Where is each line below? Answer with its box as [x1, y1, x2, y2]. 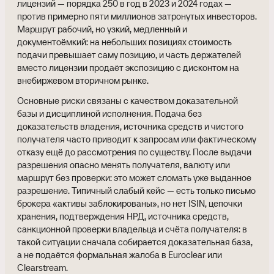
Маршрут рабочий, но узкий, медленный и [17, 23, 187, 35]
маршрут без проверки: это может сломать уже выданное [17, 172, 251, 183]
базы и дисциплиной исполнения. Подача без [17, 108, 202, 119]
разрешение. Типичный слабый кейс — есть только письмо [17, 185, 256, 196]
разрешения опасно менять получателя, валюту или [17, 159, 230, 171]
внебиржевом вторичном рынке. [17, 75, 149, 86]
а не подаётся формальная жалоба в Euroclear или [17, 249, 222, 261]
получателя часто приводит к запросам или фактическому [17, 133, 256, 145]
